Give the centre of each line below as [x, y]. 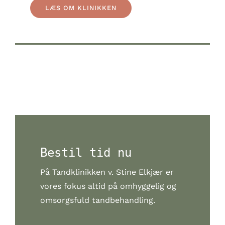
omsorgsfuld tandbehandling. [98, 200]
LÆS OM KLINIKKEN [81, 8]
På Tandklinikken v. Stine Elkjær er [107, 172]
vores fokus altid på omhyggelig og [108, 186]
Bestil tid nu [86, 152]
